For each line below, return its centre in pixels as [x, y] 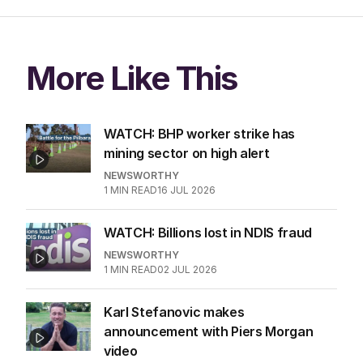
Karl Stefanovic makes [174, 312]
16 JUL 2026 [186, 190]
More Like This [132, 78]
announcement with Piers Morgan [209, 331]
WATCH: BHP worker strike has [200, 133]
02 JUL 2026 [187, 269]
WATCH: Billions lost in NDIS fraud [208, 232]
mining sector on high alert [187, 153]
